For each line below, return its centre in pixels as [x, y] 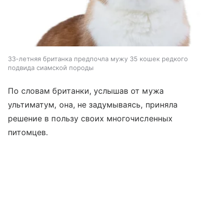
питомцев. [28, 132]
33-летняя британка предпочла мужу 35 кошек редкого [98, 58]
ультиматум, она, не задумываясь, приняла [93, 104]
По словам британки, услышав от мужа [86, 91]
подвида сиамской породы [51, 67]
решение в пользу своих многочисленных [90, 118]
